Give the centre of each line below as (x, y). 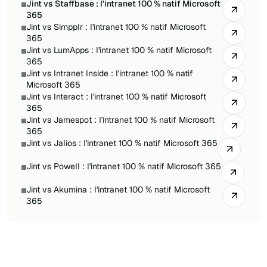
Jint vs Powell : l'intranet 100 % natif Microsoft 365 (124, 166)
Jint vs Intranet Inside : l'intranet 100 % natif (110, 73)
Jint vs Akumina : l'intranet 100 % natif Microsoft (118, 189)
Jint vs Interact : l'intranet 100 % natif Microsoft (116, 96)
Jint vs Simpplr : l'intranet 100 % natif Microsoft (116, 27)
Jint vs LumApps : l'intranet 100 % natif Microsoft (119, 50)
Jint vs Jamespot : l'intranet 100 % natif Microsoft (120, 119)
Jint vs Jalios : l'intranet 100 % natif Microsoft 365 (122, 143)
